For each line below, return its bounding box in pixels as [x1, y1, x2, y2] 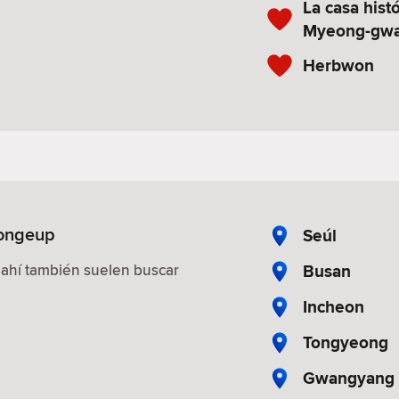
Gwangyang [303, 365, 395, 390]
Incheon [303, 294, 364, 319]
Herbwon [303, 53, 374, 77]
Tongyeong [303, 330, 388, 354]
